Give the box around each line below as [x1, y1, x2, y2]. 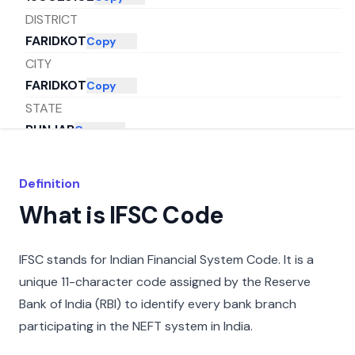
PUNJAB [25, 121, 74, 139]
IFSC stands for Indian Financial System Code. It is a [19, 251, 314, 268]
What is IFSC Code [19, 200, 223, 231]
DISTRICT [25, 10, 78, 28]
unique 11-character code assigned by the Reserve [19, 273, 311, 290]
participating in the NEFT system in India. [19, 318, 253, 334]
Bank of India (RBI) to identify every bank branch [19, 296, 296, 312]
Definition [19, 175, 80, 192]
